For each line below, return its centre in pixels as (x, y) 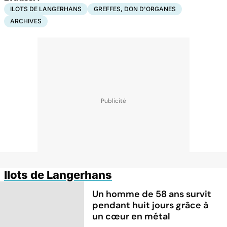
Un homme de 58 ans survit (152, 194)
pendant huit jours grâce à (150, 205)
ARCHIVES (26, 21)
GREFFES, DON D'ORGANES (135, 9)
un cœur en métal (131, 216)
